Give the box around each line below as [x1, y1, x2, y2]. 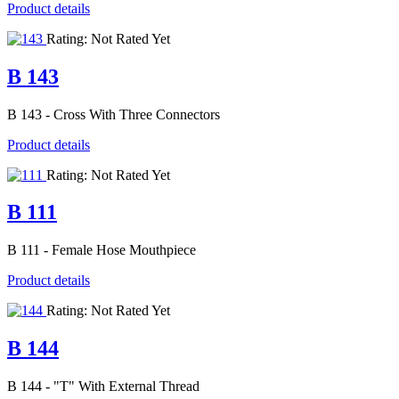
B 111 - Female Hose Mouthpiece [7, 242, 196, 258]
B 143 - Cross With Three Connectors [7, 106, 220, 122]
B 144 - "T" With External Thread [7, 379, 199, 395]
